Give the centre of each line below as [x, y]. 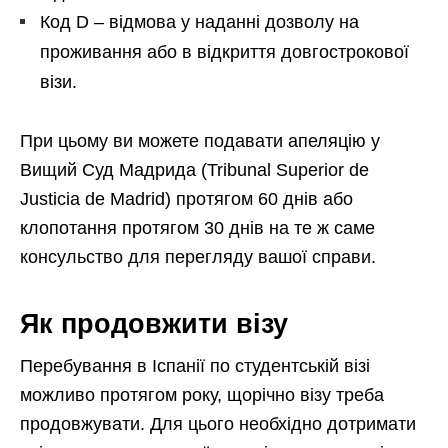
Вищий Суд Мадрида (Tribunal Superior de [194, 170]
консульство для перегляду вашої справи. [198, 257]
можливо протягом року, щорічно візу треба [202, 395]
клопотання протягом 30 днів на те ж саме [197, 228]
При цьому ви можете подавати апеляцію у [200, 141]
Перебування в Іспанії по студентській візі [195, 366]
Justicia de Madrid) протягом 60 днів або [186, 199]
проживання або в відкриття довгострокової [224, 52]
